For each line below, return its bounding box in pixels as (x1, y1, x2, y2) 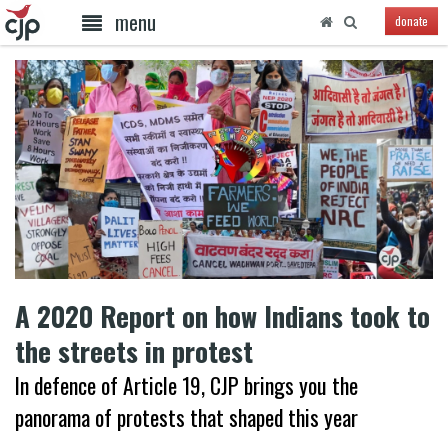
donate (394, 12, 428, 30)
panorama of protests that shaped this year (15, 400, 358, 433)
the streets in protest (15, 330, 253, 371)
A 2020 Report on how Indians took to (15, 295, 430, 336)
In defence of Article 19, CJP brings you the (15, 368, 358, 401)
